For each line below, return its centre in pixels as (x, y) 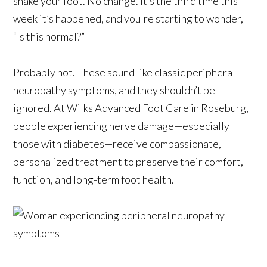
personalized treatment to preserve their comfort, (128, 161)
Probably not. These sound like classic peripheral (125, 72)
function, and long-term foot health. (94, 179)
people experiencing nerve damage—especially (122, 125)
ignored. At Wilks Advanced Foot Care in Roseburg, (131, 108)
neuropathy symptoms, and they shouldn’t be (114, 90)
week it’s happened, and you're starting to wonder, (128, 18)
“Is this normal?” (49, 36)
